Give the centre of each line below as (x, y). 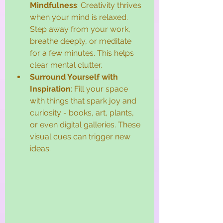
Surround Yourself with (75, 77)
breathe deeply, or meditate (82, 41)
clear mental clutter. (66, 65)
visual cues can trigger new (81, 136)
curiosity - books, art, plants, (83, 112)
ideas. (40, 148)
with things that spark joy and (84, 101)
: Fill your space (100, 89)
